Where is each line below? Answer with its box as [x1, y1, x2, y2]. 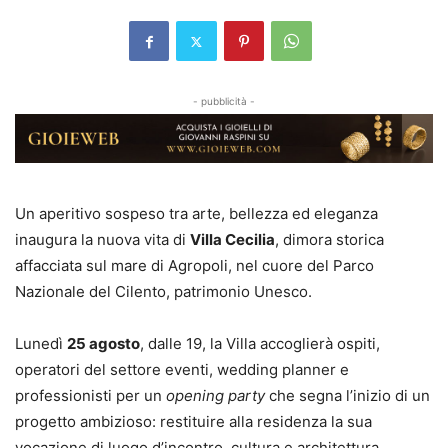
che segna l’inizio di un [265, 386, 430, 406]
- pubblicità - [193, 95, 255, 108]
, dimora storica [275, 230, 384, 250]
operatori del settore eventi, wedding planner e [15, 360, 349, 380]
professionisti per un [15, 386, 166, 406]
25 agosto [67, 334, 140, 354]
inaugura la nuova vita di [15, 230, 190, 250]
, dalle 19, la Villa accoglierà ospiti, [140, 334, 380, 354]
